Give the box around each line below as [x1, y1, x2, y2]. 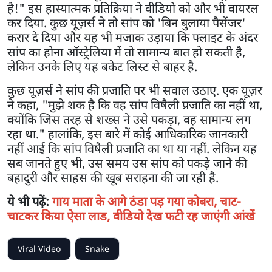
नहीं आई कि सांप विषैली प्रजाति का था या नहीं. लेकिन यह [7, 140, 257, 157]
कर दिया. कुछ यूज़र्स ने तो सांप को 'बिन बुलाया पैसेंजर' [7, 15, 246, 32]
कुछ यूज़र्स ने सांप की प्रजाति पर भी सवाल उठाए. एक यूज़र [7, 82, 262, 99]
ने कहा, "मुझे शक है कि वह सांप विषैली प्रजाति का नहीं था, [7, 97, 262, 114]
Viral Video [18, 243, 61, 255]
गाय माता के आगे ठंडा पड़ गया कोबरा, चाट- [52, 193, 241, 210]
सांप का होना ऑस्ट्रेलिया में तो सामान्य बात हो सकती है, [7, 44, 245, 61]
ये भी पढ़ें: [7, 193, 52, 210]
